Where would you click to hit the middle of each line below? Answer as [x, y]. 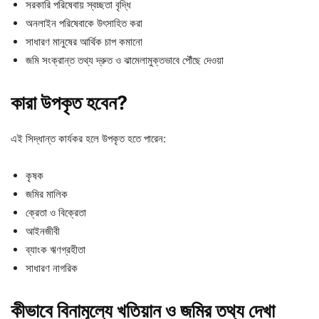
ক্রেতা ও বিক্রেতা [56, 212]
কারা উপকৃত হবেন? [69, 103]
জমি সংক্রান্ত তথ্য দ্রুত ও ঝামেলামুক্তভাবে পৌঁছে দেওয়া [125, 60]
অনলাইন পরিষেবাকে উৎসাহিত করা [84, 23]
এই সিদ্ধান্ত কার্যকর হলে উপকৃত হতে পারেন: [88, 138]
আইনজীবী [43, 231]
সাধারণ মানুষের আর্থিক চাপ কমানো [84, 41]
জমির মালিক [47, 194]
